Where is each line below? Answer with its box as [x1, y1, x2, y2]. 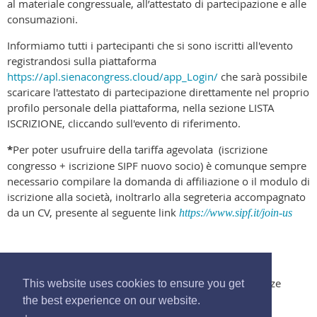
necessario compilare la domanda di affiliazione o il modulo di [7, 174, 310, 189]
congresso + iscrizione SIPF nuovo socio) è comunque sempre [7, 158, 306, 173]
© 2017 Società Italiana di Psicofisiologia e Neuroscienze [7, 276, 281, 291]
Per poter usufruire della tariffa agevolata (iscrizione [13, 142, 267, 157]
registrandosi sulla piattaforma [7, 54, 156, 69]
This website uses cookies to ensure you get [23, 277, 244, 290]
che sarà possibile [218, 69, 307, 84]
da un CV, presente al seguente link [7, 205, 179, 220]
